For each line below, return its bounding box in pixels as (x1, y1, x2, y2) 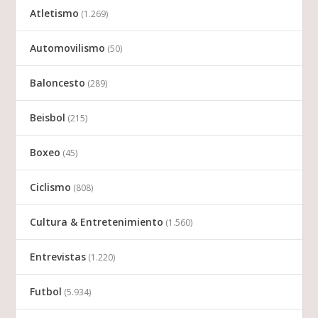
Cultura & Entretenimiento (30, 215, 164, 229)
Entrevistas (30, 250, 87, 264)
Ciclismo (30, 180, 72, 194)
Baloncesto (30, 76, 86, 90)
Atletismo (30, 6, 79, 21)
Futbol (30, 285, 62, 299)
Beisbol (30, 111, 66, 125)
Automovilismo (30, 41, 106, 55)
